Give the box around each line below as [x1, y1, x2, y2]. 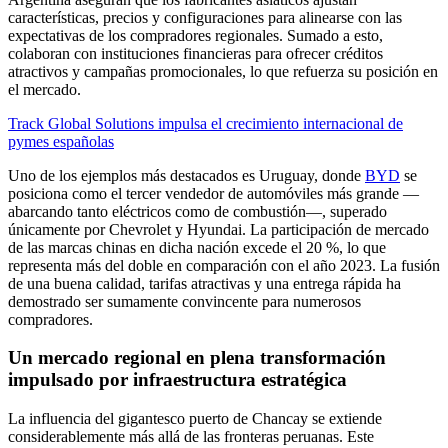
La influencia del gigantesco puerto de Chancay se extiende [8, 410, 382, 428]
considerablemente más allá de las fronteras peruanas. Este [8, 428, 374, 446]
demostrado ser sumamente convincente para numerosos [8, 292, 361, 310]
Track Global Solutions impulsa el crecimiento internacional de [8, 114, 403, 132]
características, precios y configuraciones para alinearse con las [8, 8, 402, 26]
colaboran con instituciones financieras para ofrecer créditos [8, 44, 383, 62]
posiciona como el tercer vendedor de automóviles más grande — [8, 184, 419, 202]
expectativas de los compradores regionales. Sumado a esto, [8, 26, 383, 44]
